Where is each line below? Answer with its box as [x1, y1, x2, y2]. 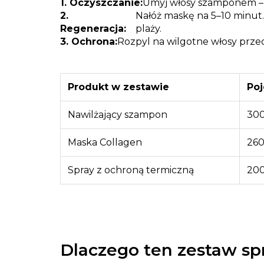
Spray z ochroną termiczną [68, 164, 194, 176]
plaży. [135, 23, 161, 34]
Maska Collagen [68, 137, 142, 148]
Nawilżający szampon [68, 109, 167, 120]
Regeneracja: [60, 23, 126, 34]
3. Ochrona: [60, 36, 117, 47]
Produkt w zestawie [68, 81, 169, 93]
